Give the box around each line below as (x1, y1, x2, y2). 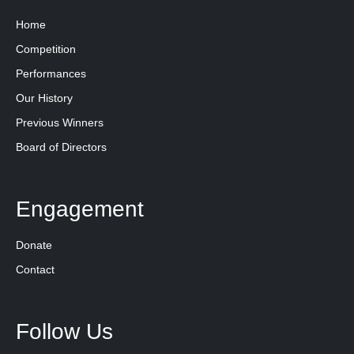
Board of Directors (16, 141, 107, 153)
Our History (16, 92, 73, 104)
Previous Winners (16, 116, 104, 129)
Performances (16, 67, 86, 80)
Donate (16, 239, 52, 251)
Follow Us (16, 319, 113, 344)
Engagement (16, 197, 144, 221)
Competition (16, 43, 76, 55)
